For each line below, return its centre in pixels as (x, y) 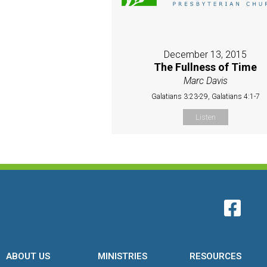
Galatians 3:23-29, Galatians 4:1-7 (205, 97)
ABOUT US (28, 257)
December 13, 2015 (206, 55)
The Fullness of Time (206, 67)
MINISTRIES (123, 257)
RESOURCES (216, 257)
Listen (205, 117)
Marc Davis (205, 81)
